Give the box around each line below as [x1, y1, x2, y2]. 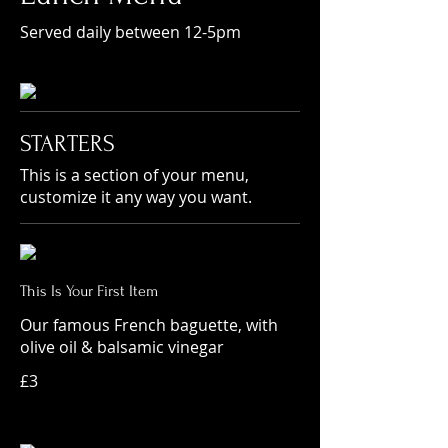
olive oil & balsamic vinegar [20, 336, 224, 358]
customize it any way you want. [20, 186, 252, 208]
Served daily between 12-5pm [20, 21, 241, 43]
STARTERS [20, 130, 115, 157]
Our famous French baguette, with [20, 314, 278, 336]
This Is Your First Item [20, 282, 158, 300]
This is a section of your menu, [20, 164, 249, 186]
